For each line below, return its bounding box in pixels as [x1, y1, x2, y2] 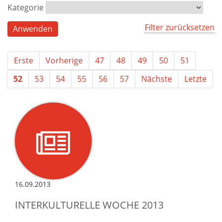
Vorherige [46, 55, 83, 66]
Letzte [184, 73, 207, 84]
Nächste [141, 73, 172, 84]
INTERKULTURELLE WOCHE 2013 [15, 198, 164, 212]
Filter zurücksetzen [145, 21, 215, 33]
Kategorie [7, 1, 44, 13]
